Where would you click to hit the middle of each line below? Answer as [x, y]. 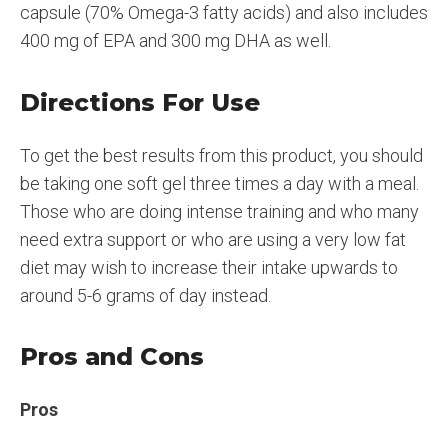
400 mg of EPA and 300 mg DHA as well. [175, 40]
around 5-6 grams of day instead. [145, 295]
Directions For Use [140, 102]
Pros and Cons [112, 357]
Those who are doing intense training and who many [219, 211]
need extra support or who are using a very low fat [213, 239]
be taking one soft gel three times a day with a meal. [219, 183]
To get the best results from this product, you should [221, 155]
